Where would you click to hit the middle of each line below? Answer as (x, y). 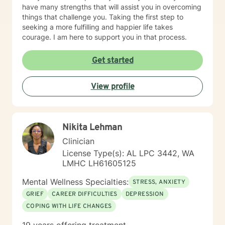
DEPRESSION (145, 194)
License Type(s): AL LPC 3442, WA (128, 153)
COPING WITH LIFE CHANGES (69, 206)
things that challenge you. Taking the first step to (103, 17)
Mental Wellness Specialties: (75, 182)
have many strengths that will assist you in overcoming (112, 7)
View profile (113, 87)
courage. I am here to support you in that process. (104, 37)
